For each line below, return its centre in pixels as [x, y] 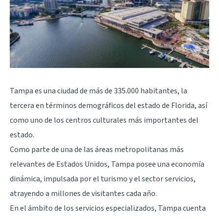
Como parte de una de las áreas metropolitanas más [97, 149]
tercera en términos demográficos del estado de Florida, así [109, 105]
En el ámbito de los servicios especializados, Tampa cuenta [108, 208]
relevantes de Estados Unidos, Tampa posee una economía [107, 164]
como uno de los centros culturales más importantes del [104, 120]
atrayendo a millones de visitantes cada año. [83, 193]
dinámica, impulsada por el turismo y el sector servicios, [103, 179]
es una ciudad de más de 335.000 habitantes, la [110, 91]
